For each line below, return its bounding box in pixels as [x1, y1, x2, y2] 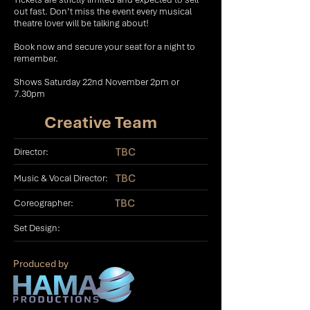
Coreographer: [14, 197, 73, 209]
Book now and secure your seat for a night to [14, 41, 195, 53]
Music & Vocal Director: [14, 172, 108, 184]
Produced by [13, 257, 69, 270]
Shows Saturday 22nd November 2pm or [14, 76, 179, 88]
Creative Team [44, 112, 157, 133]
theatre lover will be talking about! [14, 17, 149, 29]
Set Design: [14, 222, 60, 234]
